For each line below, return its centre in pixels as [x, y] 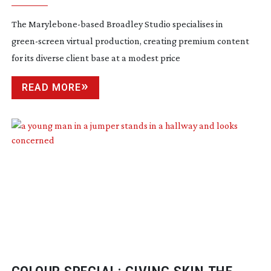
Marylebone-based [66, 24]
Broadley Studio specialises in [164, 24]
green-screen [38, 41]
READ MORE [51, 88]
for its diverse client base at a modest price [96, 58]
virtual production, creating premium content [157, 41]
